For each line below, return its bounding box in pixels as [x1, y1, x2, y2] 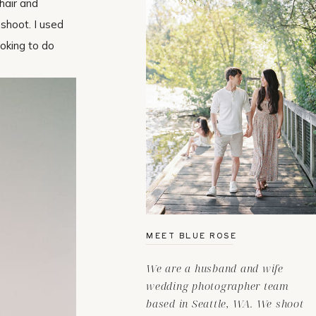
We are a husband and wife [146, 261, 284, 275]
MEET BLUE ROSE [146, 230, 237, 241]
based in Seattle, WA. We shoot [146, 296, 304, 310]
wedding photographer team [146, 279, 289, 293]
